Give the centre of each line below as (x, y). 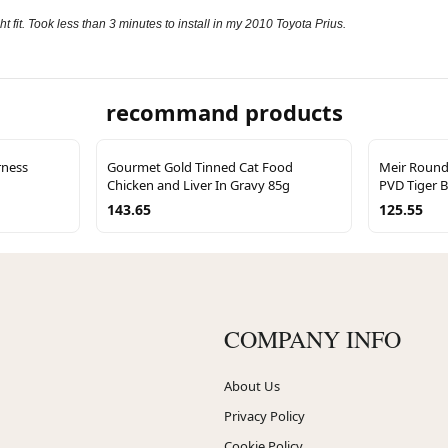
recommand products (224, 111)
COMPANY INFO (312, 338)
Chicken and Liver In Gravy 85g (198, 184)
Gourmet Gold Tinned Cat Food (200, 166)
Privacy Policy (264, 415)
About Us (252, 385)
